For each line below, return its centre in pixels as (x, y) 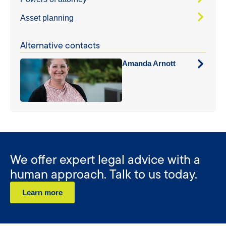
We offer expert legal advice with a (105, 159)
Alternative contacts (60, 45)
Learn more (42, 192)
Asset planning (47, 18)
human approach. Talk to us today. (104, 174)
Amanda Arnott (149, 63)
